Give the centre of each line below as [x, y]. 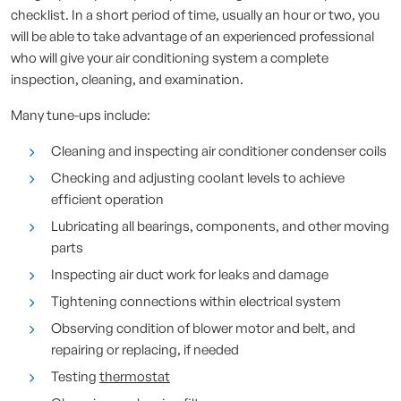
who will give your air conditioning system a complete [170, 58]
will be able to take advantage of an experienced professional [192, 36]
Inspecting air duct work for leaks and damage [190, 274]
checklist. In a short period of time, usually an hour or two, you [195, 15]
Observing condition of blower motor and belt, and [203, 328]
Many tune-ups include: [81, 115]
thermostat [135, 376]
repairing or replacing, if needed [145, 350]
